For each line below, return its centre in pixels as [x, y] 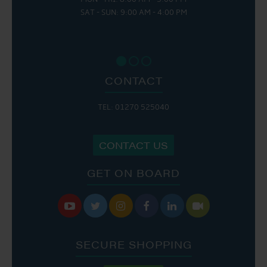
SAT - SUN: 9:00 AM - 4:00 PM [133, 13]
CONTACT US [133, 145]
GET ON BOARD [133, 173]
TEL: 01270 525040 [133, 107]
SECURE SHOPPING [133, 244]
